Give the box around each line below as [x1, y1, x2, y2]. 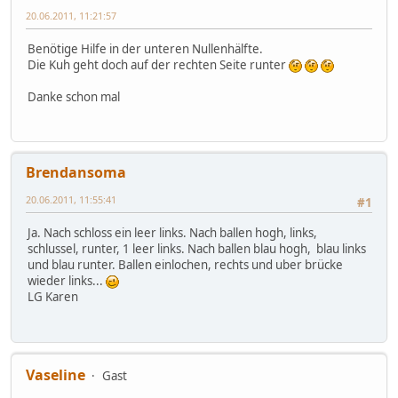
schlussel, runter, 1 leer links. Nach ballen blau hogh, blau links [28, 241, 366, 258]
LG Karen [28, 289, 78, 306]
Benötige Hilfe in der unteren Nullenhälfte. [28, 40, 263, 57]
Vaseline [26, 364, 85, 385]
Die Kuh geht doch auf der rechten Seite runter [28, 56, 289, 73]
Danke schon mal [28, 88, 120, 105]
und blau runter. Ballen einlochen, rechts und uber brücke [28, 257, 343, 274]
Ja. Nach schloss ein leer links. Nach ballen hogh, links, [28, 225, 317, 242]
